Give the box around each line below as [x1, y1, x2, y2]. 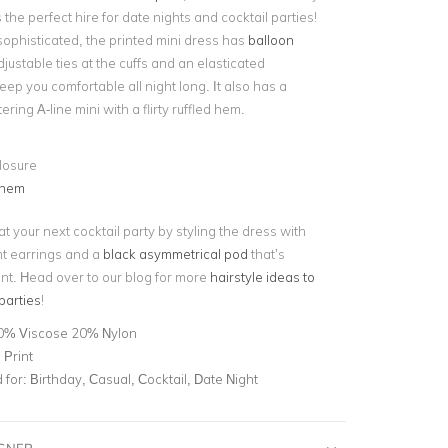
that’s [247, 245, 285, 262]
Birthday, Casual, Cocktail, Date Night [29, 370, 258, 387]
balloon [247, 32, 294, 48]
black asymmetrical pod [102, 245, 248, 262]
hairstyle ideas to [209, 268, 315, 285]
